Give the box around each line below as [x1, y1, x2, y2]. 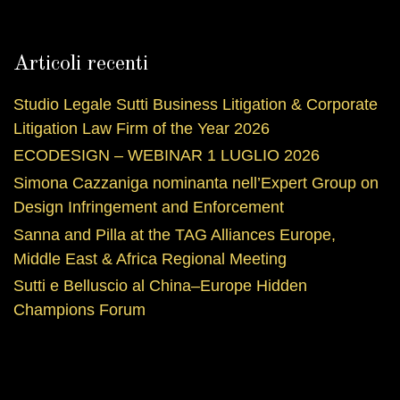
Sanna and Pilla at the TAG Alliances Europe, [13, 225, 336, 244]
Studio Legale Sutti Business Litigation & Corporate [13, 95, 378, 113]
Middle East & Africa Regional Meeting [13, 249, 296, 268]
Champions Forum [13, 301, 146, 320]
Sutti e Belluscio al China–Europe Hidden [13, 277, 307, 296]
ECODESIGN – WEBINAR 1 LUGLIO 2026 [13, 146, 320, 165]
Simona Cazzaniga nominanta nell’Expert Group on [13, 173, 379, 192]
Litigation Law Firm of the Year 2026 [13, 119, 270, 137]
